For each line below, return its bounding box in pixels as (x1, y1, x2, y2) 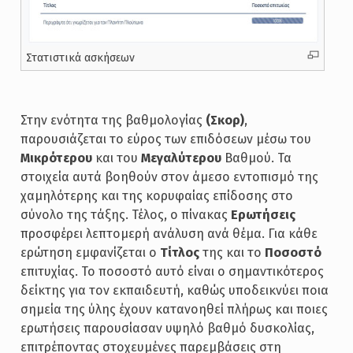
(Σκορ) (205, 113, 244, 128)
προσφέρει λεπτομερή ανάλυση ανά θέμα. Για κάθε (20, 226, 318, 241)
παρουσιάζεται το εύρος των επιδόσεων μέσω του (20, 132, 311, 147)
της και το (199, 245, 265, 260)
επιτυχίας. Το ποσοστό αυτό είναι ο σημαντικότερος (20, 264, 324, 279)
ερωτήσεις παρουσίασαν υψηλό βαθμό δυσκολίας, (20, 321, 314, 336)
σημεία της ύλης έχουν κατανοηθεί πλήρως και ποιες (20, 302, 328, 317)
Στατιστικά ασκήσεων (25, 51, 135, 65)
